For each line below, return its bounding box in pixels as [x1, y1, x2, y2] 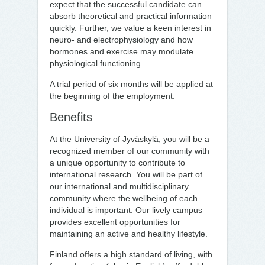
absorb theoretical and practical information [50, 11, 212, 21]
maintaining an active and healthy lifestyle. [50, 229, 208, 238]
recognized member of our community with [50, 146, 209, 156]
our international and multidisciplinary [50, 182, 189, 191]
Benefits [50, 111, 92, 124]
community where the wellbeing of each [50, 193, 198, 203]
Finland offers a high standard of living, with [50, 250, 212, 259]
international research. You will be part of [50, 170, 202, 179]
